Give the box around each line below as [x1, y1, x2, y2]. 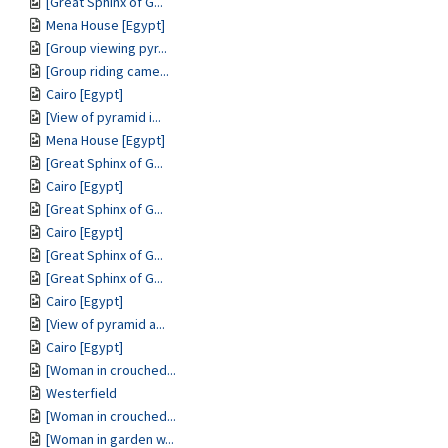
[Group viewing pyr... [46, 39, 167, 57]
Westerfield [46, 384, 117, 402]
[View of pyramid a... [46, 315, 165, 333]
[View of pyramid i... [46, 108, 161, 126]
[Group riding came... [46, 62, 169, 80]
